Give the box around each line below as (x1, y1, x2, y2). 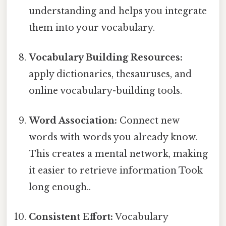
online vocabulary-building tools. (29, 85, 183, 96)
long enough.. (29, 182, 91, 193)
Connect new (117, 115, 180, 127)
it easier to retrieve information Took (29, 165, 203, 177)
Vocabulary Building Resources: (29, 51, 183, 63)
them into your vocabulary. (29, 22, 155, 33)
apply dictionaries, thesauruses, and (29, 68, 192, 80)
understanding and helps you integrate (29, 5, 207, 17)
